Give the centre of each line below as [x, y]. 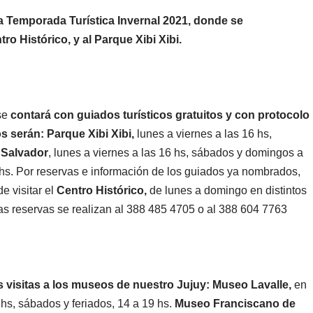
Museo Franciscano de [235, 303]
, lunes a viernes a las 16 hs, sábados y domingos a [176, 152]
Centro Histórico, [102, 190]
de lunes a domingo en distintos [227, 190]
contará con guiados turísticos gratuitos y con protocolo [160, 115]
